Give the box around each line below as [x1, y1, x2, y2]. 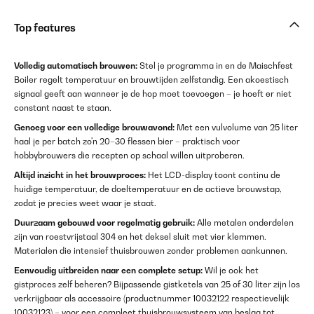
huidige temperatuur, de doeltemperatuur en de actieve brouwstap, [14, 184, 282, 194]
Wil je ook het [203, 265, 259, 275]
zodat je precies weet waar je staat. [14, 198, 156, 208]
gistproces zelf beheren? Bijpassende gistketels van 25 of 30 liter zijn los [14, 279, 300, 289]
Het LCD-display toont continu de [146, 170, 280, 180]
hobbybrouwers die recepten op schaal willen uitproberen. [14, 150, 245, 161]
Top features [14, 22, 76, 34]
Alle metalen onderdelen [195, 217, 294, 228]
